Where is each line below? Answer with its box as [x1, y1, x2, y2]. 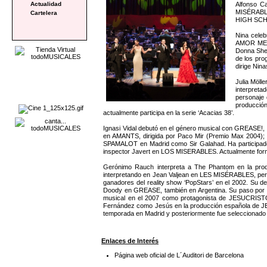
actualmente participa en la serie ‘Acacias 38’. [103, 108, 235, 116]
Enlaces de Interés [101, 237, 159, 245]
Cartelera [30, 9, 57, 16]
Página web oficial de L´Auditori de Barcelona [114, 252, 244, 259]
